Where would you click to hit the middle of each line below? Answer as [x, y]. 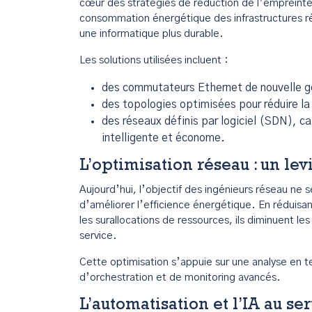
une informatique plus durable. [151, 34]
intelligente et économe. [163, 138]
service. [98, 236]
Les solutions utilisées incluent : [154, 60]
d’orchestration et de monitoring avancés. [180, 278]
